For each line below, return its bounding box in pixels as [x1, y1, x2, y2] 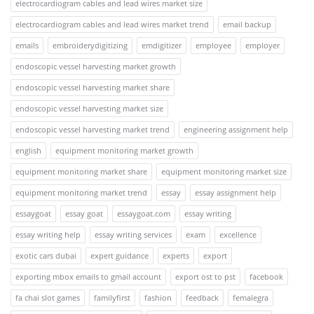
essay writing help [15, 228, 81, 240]
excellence [219, 228, 257, 240]
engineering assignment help [184, 123, 288, 135]
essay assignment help [195, 186, 276, 198]
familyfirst [94, 292, 130, 303]
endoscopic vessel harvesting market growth [15, 60, 176, 71]
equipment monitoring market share [15, 165, 147, 177]
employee [196, 39, 231, 50]
